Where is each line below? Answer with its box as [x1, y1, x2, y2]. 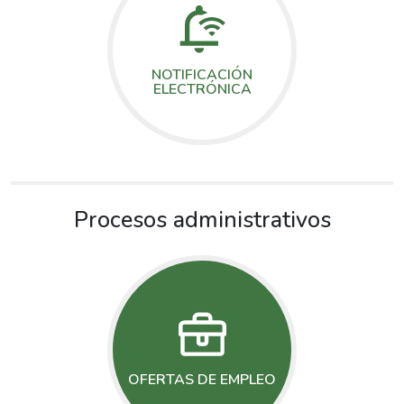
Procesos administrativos [73, 203, 331, 235]
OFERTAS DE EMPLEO [128, 370, 276, 390]
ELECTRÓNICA [152, 78, 252, 99]
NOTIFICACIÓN [151, 64, 252, 85]
